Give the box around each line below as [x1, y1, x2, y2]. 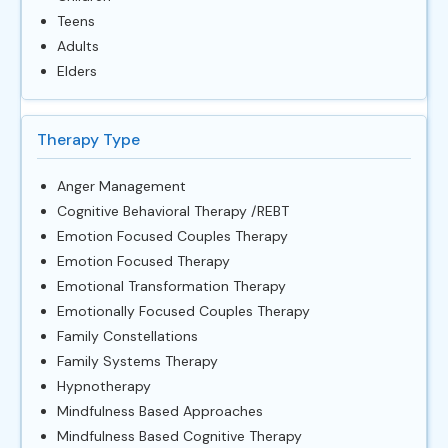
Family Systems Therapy [57, 351, 218, 370]
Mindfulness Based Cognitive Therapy [57, 426, 302, 445]
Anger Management [57, 176, 186, 195]
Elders [57, 61, 97, 80]
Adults [57, 36, 99, 55]
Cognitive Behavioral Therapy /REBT [57, 201, 289, 220]
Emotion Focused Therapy [57, 251, 230, 270]
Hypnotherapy [57, 376, 151, 395]
